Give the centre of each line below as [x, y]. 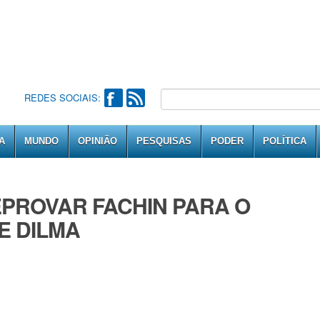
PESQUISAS [164, 141]
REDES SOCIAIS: [62, 97]
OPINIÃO [97, 141]
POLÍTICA [285, 141]
